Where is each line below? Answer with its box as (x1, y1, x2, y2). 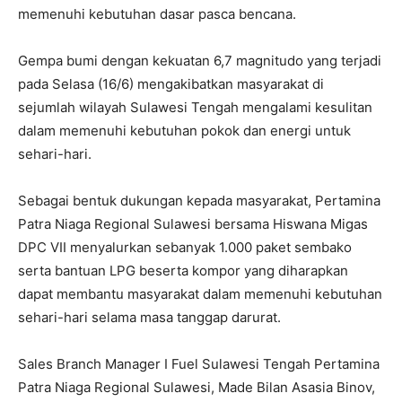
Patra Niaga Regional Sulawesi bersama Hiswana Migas (18, 215, 368, 233)
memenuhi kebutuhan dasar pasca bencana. (18, 5, 296, 23)
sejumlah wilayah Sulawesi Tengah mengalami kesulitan (18, 99, 372, 117)
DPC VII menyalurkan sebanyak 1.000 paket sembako (18, 239, 352, 257)
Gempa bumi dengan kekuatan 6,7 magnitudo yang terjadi (18, 52, 381, 70)
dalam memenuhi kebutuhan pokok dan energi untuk (18, 122, 351, 140)
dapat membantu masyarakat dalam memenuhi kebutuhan (18, 285, 382, 303)
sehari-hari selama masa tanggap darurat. (18, 309, 281, 327)
